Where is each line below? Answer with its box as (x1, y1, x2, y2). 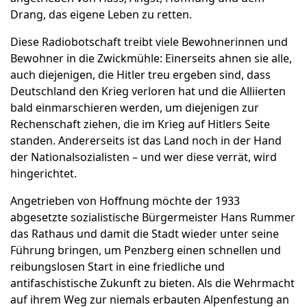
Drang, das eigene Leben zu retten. (10, 7, 192, 23)
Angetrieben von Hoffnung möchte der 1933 (10, 193, 240, 209)
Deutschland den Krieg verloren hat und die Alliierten (10, 84, 286, 99)
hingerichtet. (10, 166, 77, 182)
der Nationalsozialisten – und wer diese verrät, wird (10, 149, 277, 165)
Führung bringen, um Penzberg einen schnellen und (10, 243, 281, 258)
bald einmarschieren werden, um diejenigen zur (10, 100, 259, 116)
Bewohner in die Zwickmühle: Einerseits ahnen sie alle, (10, 51, 292, 66)
